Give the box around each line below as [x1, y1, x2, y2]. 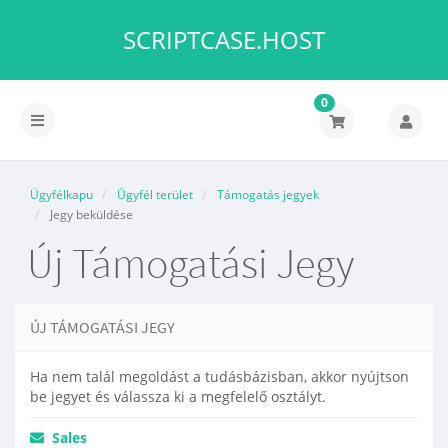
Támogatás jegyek [217, 186, 319, 203]
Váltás [30, 109, 71, 129]
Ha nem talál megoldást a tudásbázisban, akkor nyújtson [30, 367, 409, 386]
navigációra [30, 151, 109, 171]
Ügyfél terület [117, 186, 193, 203]
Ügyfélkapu [30, 186, 93, 203]
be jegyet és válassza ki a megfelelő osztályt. [30, 387, 326, 406]
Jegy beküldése [47, 206, 133, 223]
